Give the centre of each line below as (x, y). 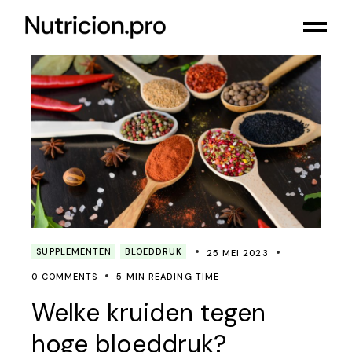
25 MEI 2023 (237, 253)
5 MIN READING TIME (168, 277)
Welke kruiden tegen (149, 313)
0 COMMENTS (65, 277)
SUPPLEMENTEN (74, 252)
